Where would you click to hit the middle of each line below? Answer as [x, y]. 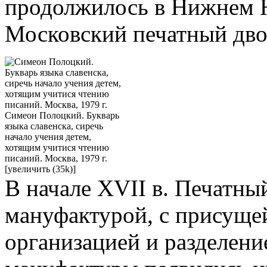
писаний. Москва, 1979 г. [56, 158]
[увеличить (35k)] [40, 169]
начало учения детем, [48, 136]
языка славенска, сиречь [54, 126]
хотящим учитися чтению [57, 147]
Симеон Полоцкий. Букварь [62, 115]
